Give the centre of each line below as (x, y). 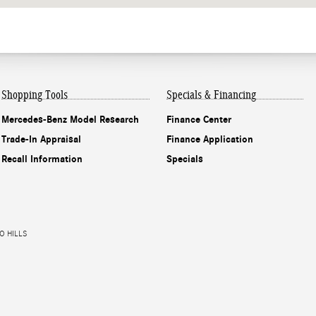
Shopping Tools (35, 95)
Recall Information (42, 159)
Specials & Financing (211, 95)
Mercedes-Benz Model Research (70, 119)
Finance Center (199, 119)
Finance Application (210, 139)
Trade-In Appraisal (41, 139)
